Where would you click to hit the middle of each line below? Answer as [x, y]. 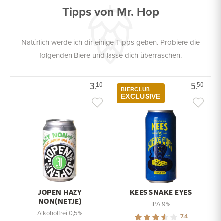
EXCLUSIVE [141, 96]
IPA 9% [161, 204]
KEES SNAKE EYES [161, 192]
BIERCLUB [136, 90]
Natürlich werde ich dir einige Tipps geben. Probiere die [110, 42]
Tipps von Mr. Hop [110, 12]
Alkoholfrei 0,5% [60, 213]
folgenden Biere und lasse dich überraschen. [110, 55]
